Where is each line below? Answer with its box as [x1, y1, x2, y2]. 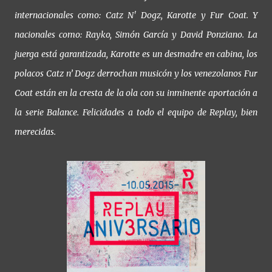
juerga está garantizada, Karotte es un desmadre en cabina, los [15, 48, 257, 59]
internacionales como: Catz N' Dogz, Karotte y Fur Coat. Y [15, 9, 257, 21]
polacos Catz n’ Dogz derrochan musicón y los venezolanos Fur [15, 67, 257, 79]
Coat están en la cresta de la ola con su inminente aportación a [15, 87, 257, 98]
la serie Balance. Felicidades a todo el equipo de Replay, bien [15, 106, 257, 118]
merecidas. [15, 126, 56, 137]
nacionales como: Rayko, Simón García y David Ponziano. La [15, 29, 257, 40]
